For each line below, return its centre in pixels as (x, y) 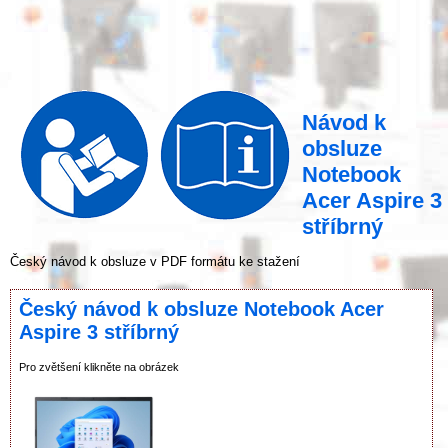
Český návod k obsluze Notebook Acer (201, 309)
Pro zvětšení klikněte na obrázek (99, 366)
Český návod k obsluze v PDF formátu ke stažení (155, 262)
